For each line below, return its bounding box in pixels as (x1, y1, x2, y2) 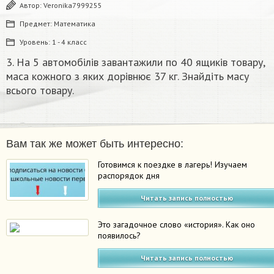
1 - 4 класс (52, 37, 87, 47)
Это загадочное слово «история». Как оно (98, 219, 256, 231)
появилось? (98, 230, 141, 242)
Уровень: (20, 37, 52, 47)
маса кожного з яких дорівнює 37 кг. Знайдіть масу (6, 69, 249, 84)
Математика (54, 19, 95, 29)
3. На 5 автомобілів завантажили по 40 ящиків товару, (6, 55, 265, 70)
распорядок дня (98, 170, 160, 182)
